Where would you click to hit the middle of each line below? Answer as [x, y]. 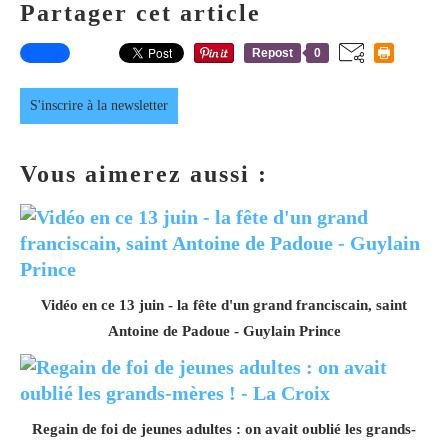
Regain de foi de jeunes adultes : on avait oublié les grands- [224, 428]
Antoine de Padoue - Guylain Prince [224, 330]
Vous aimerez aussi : [144, 173]
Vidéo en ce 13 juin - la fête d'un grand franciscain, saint [224, 304]
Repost [272, 52]
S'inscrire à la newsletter [99, 105]
